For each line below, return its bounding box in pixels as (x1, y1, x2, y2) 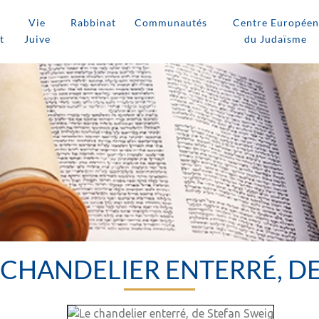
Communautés (134, 16, 207, 28)
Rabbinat (70, 16, 116, 28)
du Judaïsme (244, 33, 308, 45)
